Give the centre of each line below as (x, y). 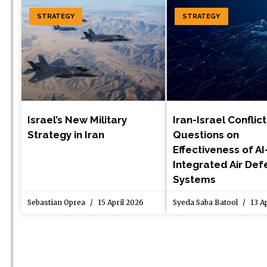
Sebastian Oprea (57, 203)
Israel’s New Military (77, 120)
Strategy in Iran (66, 135)
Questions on (206, 135)
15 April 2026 (120, 203)
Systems (195, 180)
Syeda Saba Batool (207, 203)
